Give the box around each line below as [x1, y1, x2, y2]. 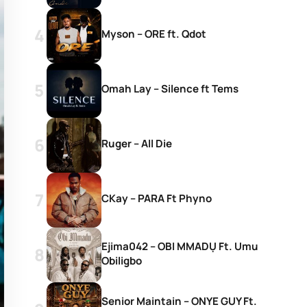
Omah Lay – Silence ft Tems [101, 82, 238, 96]
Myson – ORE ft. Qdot [101, 27, 206, 41]
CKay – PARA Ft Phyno [101, 191, 212, 206]
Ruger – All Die [101, 136, 172, 151]
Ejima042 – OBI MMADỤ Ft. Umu [101, 238, 258, 254]
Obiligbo [101, 253, 142, 268]
